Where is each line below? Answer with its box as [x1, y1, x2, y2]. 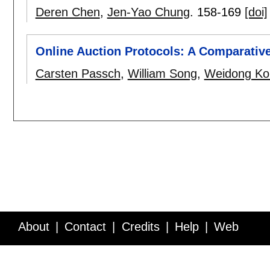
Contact [64, 220, 107, 233]
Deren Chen [35, 5, 100, 19]
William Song [127, 67, 197, 81]
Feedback [155, 251, 208, 264]
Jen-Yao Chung [107, 5, 190, 19]
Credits [121, 220, 160, 233]
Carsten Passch [35, 67, 121, 81]
